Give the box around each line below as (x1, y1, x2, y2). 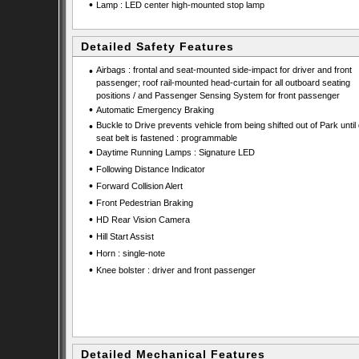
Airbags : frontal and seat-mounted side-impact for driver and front (95, 65, 352, 75)
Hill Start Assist (95, 232, 154, 241)
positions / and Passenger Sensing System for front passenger (95, 91, 340, 100)
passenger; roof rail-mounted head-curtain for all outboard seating (95, 78, 350, 87)
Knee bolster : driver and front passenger (95, 265, 256, 275)
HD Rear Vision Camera (95, 215, 190, 224)
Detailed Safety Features (81, 40, 234, 53)
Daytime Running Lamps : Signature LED (95, 147, 255, 157)
